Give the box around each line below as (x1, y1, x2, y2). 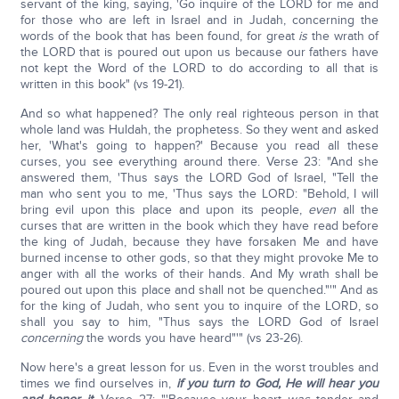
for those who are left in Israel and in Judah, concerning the (20, 12, 379, 28)
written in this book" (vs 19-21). (20, 77, 184, 92)
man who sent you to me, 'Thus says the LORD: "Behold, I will (20, 186, 379, 201)
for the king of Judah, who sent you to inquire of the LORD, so (20, 298, 379, 313)
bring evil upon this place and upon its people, (20, 202, 309, 217)
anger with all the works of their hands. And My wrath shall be (20, 266, 379, 281)
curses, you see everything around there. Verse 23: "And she (20, 154, 379, 169)
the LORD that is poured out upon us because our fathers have (20, 45, 379, 60)
